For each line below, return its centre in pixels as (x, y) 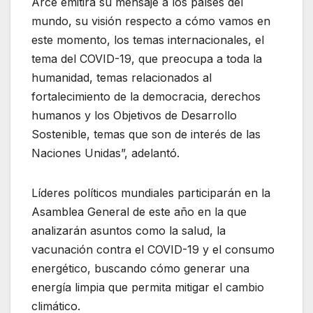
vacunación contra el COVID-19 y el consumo (153, 250)
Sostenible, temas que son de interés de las (146, 134)
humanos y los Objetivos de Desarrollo (134, 116)
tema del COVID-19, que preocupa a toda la (147, 59)
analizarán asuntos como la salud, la (129, 231)
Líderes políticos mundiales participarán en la (151, 193)
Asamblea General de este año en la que (139, 212)
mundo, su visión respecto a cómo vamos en (151, 21)
